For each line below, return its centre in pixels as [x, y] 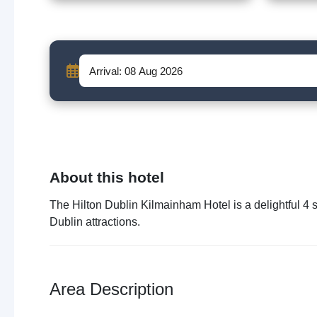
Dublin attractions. [95, 222]
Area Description [111, 289]
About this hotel [107, 177]
